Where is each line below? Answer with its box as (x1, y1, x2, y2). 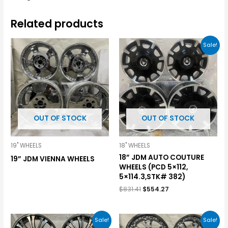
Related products (11, 16, 104, 31)
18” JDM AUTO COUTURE (119, 152, 204, 162)
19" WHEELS (11, 141, 42, 150)
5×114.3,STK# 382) (119, 172, 185, 182)
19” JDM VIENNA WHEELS (11, 154, 95, 164)
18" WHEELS (119, 141, 150, 150)
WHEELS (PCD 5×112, (119, 162, 188, 172)
